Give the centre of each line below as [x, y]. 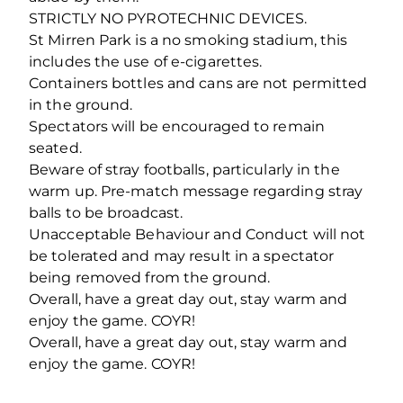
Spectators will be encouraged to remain [177, 126]
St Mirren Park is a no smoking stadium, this [188, 40]
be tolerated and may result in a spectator [182, 255]
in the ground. [81, 104]
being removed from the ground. [150, 277]
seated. [55, 148]
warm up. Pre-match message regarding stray [196, 191]
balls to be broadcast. [106, 212]
